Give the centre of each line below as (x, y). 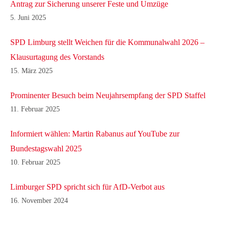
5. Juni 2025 (28, 18)
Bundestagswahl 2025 (46, 149)
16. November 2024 (39, 201)
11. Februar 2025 (35, 109)
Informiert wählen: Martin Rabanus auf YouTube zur (95, 134)
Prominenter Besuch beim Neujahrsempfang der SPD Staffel (108, 96)
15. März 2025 (31, 71)
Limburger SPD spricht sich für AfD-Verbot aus (87, 187)
